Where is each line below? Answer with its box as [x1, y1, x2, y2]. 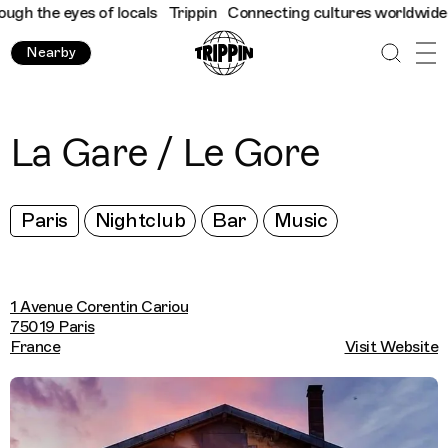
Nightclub [94, 208, 185, 233]
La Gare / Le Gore [10, 128, 320, 177]
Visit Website [344, 337, 438, 357]
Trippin [140, 3, 189, 23]
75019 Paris [10, 317, 95, 337]
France [10, 337, 60, 357]
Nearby [26, 44, 76, 61]
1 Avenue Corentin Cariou [10, 297, 188, 317]
